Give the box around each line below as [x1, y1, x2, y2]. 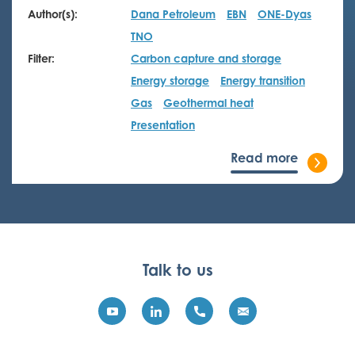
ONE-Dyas [258, 7, 311, 21]
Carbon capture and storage [131, 52, 281, 65]
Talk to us [142, 260, 213, 280]
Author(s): [28, 7, 78, 21]
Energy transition [220, 74, 305, 87]
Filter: [28, 52, 55, 65]
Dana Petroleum [131, 7, 216, 21]
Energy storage [131, 74, 209, 87]
